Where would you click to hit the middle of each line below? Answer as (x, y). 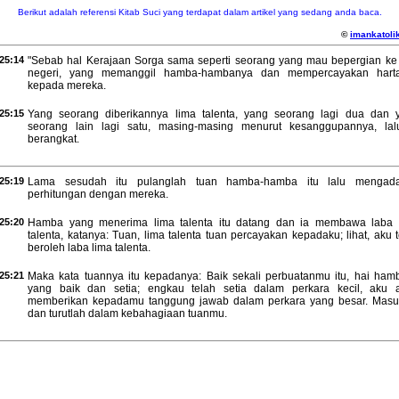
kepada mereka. (67, 85)
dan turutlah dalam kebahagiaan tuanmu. (127, 313)
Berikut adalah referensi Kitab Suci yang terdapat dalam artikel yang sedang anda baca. (199, 12)
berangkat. (53, 139)
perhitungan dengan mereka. (98, 194)
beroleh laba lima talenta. (89, 248)
